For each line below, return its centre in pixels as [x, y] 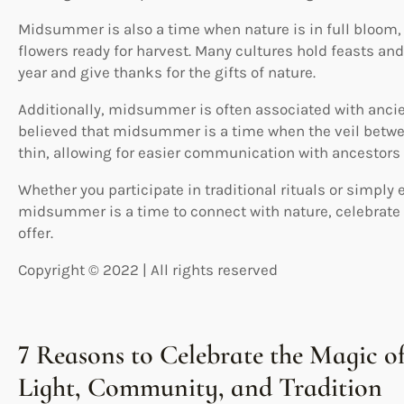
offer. [36, 232]
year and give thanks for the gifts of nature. [167, 72]
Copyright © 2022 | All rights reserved [148, 269]
